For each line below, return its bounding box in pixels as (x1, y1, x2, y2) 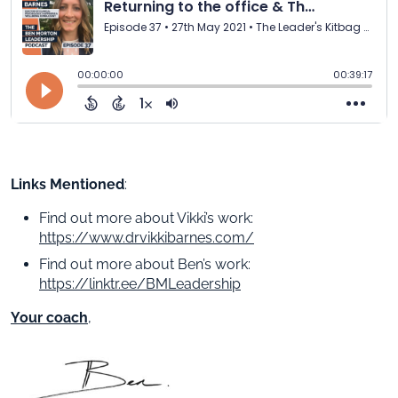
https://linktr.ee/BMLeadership (39, 275, 241, 292)
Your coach (11, 308, 88, 326)
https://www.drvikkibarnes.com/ (39, 228, 254, 246)
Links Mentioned (11, 175, 124, 193)
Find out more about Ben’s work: (39, 255, 251, 273)
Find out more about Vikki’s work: (39, 209, 253, 227)
